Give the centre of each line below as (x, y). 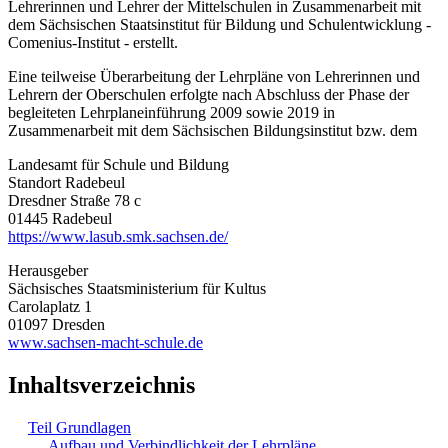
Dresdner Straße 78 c (74, 200)
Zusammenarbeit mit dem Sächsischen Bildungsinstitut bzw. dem (212, 130)
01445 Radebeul (60, 218)
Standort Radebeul (66, 182)
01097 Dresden (56, 324)
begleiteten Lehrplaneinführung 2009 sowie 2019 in (171, 112)
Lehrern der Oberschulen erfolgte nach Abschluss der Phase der (208, 94)
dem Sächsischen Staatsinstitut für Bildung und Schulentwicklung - (219, 24)
